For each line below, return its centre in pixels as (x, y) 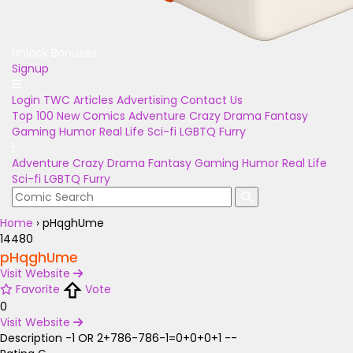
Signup (30, 69)
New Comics (91, 116)
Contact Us (212, 100)
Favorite (38, 289)
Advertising (147, 100)
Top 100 (33, 116)
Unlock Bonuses (54, 53)
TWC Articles (78, 100)
